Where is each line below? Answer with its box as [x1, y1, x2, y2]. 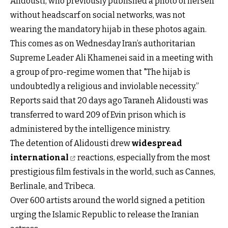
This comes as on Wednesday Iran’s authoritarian [10, 39, 195, 48]
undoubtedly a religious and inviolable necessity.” [10, 81, 199, 91]
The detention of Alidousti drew [10, 138, 132, 148]
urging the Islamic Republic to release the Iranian [10, 210, 199, 219]
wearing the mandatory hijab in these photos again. [10, 24, 207, 34]
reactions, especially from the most [76, 153, 210, 162]
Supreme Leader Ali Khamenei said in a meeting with [10, 53, 213, 63]
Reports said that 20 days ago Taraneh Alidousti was [10, 96, 208, 105]
